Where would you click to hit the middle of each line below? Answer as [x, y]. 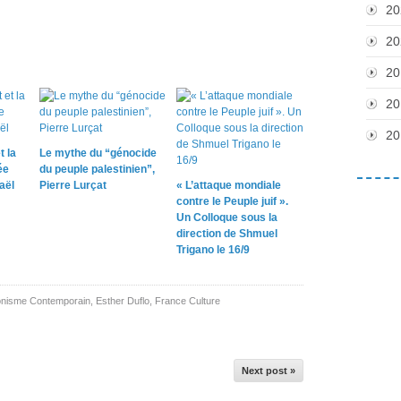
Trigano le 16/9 [213, 249]
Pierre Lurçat [73, 185]
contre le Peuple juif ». [232, 201]
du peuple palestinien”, [97, 169]
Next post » [269, 370]
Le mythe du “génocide [98, 153]
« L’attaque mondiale [228, 185]
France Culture [188, 300]
